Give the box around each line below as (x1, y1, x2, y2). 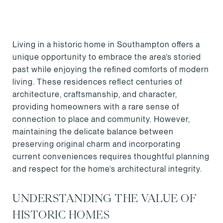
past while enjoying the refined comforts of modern (12, 65, 209, 74)
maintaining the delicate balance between (12, 127, 174, 136)
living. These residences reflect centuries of (12, 77, 182, 87)
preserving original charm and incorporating (12, 139, 181, 149)
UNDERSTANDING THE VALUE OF (12, 193, 197, 204)
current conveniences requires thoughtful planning (12, 152, 210, 161)
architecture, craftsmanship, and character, (12, 90, 177, 99)
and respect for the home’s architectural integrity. (12, 164, 202, 174)
